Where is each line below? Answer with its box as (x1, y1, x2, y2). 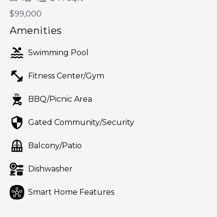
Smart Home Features (28, 187, 114, 197)
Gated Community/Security (28, 118, 134, 127)
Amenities (10, 25, 62, 36)
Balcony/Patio (28, 141, 82, 150)
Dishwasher (28, 164, 73, 173)
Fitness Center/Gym (28, 71, 104, 80)
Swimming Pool (28, 48, 89, 57)
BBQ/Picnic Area (28, 94, 92, 104)
